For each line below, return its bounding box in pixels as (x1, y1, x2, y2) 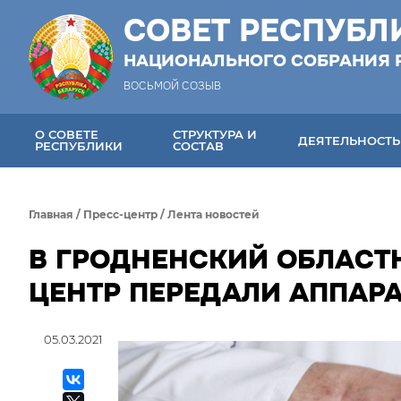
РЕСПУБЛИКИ (35, 139, 123, 153)
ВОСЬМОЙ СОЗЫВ (124, 79, 221, 93)
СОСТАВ (173, 139, 225, 153)
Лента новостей (167, 208, 260, 221)
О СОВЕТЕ (35, 127, 98, 141)
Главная (29, 208, 73, 221)
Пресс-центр (83, 208, 158, 221)
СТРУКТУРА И (173, 127, 258, 141)
